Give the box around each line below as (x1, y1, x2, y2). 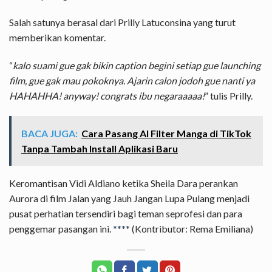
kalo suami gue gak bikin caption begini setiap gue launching (13, 59, 260, 72)
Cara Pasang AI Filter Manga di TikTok (81, 127, 251, 139)
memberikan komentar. (9, 32, 106, 44)
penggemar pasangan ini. (9, 222, 113, 234)
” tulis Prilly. (205, 90, 253, 102)
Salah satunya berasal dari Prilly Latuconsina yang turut (9, 16, 236, 29)
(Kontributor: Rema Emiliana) (130, 222, 253, 234)
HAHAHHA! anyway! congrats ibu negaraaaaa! (9, 90, 205, 102)
